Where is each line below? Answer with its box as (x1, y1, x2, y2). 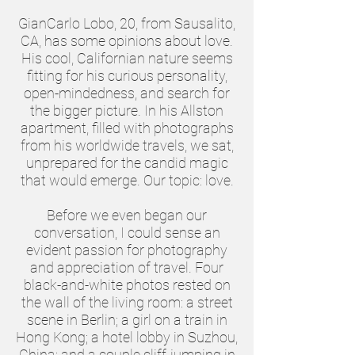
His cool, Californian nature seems (21, 50, 233, 67)
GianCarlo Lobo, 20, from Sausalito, (18, 15, 235, 32)
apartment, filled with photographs (20, 120, 234, 136)
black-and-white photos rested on (23, 277, 231, 293)
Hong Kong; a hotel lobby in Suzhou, (16, 329, 238, 345)
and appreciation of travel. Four (30, 259, 223, 276)
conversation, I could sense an (33, 224, 220, 241)
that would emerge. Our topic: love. (20, 172, 234, 189)
